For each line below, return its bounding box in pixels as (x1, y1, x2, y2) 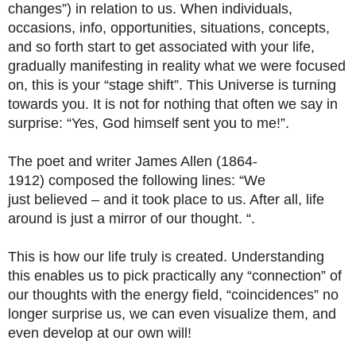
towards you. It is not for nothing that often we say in (8, 96, 338, 112)
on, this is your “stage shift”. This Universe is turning (8, 77, 336, 93)
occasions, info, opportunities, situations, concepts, (8, 20, 330, 36)
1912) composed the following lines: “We (8, 172, 265, 188)
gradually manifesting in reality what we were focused (8, 58, 346, 74)
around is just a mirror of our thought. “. (8, 211, 255, 226)
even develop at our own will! (8, 325, 192, 341)
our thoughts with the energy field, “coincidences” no (8, 287, 339, 303)
